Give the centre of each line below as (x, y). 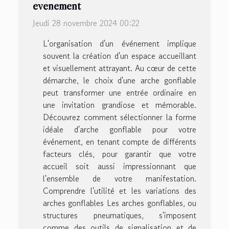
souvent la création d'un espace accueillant (120, 56)
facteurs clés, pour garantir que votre (120, 154)
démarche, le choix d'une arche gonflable (120, 81)
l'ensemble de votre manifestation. (120, 179)
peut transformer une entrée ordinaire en (120, 93)
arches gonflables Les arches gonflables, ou (120, 203)
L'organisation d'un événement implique (120, 44)
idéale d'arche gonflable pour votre (120, 130)
